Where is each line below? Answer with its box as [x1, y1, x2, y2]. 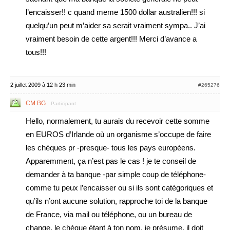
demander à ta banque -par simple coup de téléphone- [26, 170, 206, 179]
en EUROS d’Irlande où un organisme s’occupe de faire [26, 130, 211, 139]
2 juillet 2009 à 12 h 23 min [10, 82, 75, 88]
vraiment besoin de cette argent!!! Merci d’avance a [26, 34, 197, 43]
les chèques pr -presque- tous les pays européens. [26, 143, 196, 152]
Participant [51, 101, 76, 106]
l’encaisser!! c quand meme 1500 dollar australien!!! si [26, 8, 205, 16]
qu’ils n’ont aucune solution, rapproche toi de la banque [26, 197, 207, 205]
